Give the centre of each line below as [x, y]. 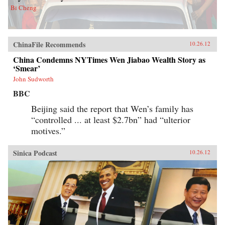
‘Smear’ [27, 68]
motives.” [48, 130]
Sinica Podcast [35, 153]
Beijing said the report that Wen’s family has [112, 108]
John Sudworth [33, 79]
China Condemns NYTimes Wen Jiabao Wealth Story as [109, 59]
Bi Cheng [24, 7]
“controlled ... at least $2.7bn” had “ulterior [111, 119]
